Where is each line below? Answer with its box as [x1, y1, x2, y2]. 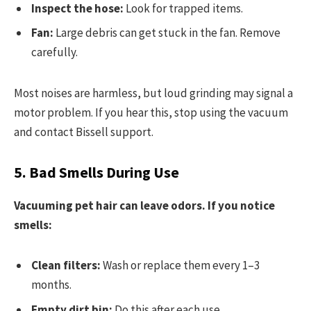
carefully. [31, 44, 78, 60]
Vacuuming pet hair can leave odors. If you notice [14, 197, 275, 213]
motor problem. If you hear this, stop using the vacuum [14, 104, 288, 120]
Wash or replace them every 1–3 [101, 258, 260, 274]
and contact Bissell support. [14, 124, 153, 140]
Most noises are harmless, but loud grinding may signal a [14, 85, 293, 101]
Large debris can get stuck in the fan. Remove [53, 25, 280, 41]
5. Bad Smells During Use [14, 163, 179, 183]
